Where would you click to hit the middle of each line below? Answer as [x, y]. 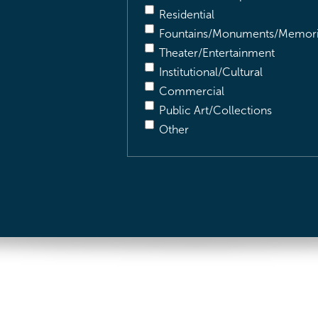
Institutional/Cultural [211, 72]
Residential [187, 15]
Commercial [192, 91]
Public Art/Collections [215, 110]
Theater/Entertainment [217, 53]
